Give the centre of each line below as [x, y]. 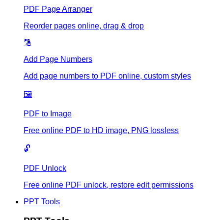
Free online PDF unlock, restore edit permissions [109, 185]
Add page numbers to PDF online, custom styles [107, 76]
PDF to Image [48, 114]
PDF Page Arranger [58, 9]
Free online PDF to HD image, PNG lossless [101, 131]
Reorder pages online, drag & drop [84, 26]
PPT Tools [42, 202]
